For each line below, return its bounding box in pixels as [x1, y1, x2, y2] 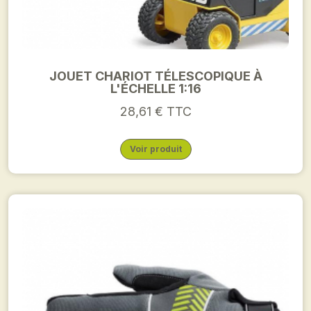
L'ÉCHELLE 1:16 [110, 81, 201, 96]
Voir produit [129, 144, 182, 154]
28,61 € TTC [119, 104, 192, 119]
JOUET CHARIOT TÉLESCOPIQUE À [49, 69, 262, 83]
